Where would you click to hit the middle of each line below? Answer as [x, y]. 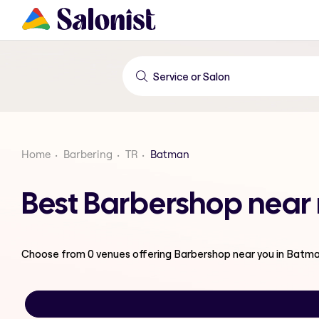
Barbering [88, 154]
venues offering [134, 253]
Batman [170, 154]
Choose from [54, 253]
